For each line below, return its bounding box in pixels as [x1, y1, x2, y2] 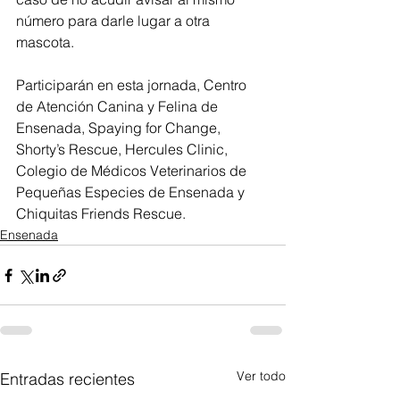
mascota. [16, 33, 74, 51]
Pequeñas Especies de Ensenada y [16, 183, 248, 201]
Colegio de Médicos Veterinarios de [16, 162, 250, 179]
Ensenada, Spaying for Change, [16, 119, 224, 137]
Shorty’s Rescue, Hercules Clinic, [16, 140, 231, 158]
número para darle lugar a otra [16, 12, 213, 29]
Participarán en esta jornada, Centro [16, 76, 250, 94]
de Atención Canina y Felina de [16, 97, 221, 115]
